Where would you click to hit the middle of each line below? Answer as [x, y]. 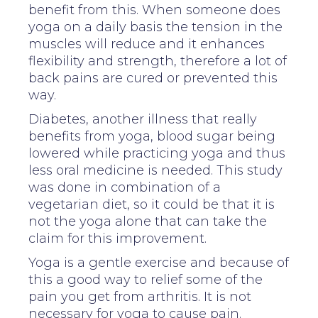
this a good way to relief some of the [146, 279]
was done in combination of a [125, 187]
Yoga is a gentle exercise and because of [159, 262]
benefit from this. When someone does [154, 10]
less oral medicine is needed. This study [155, 170]
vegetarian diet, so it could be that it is [152, 204]
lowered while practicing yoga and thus [157, 153]
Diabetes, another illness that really [143, 119]
